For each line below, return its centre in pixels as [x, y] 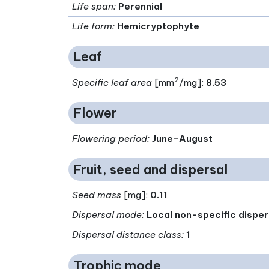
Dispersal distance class [127, 235]
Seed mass [97, 195]
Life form [92, 26]
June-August [183, 139]
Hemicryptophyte [159, 26]
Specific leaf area [112, 82]
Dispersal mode [107, 215]
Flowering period [110, 139]
